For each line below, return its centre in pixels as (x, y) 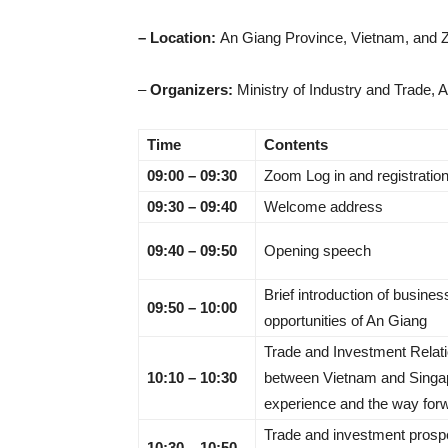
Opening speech (317, 250)
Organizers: (191, 89)
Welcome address (323, 206)
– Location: (179, 37)
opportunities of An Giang (345, 320)
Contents (296, 144)
